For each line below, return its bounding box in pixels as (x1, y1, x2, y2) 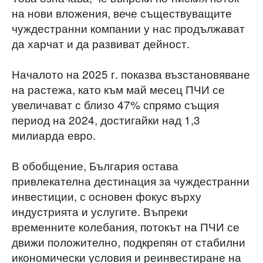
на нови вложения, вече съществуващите (12, 5, 232, 21)
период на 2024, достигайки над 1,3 (12, 112, 200, 127)
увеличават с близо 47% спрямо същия (12, 96, 219, 112)
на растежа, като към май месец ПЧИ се (12, 81, 225, 97)
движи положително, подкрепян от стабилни (12, 234, 245, 249)
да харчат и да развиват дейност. (12, 35, 190, 51)
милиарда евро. (12, 127, 96, 143)
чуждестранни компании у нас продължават (12, 20, 245, 36)
